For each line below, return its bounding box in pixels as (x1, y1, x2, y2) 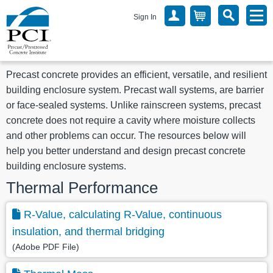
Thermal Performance (6, 179, 158, 197)
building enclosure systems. (6, 161, 126, 171)
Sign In (133, 13, 157, 21)
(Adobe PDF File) (12, 242, 79, 252)
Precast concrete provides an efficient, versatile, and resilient (6, 69, 267, 80)
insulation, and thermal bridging (12, 225, 165, 238)
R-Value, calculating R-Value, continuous (24, 208, 222, 221)
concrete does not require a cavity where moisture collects (6, 115, 255, 126)
